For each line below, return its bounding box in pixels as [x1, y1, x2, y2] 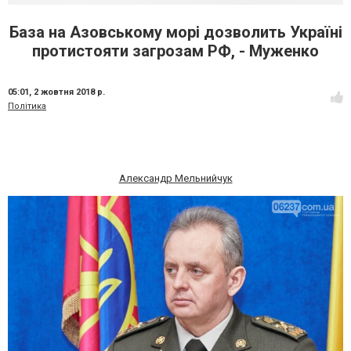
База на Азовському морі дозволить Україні [9, 23, 342, 42]
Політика [8, 101, 46, 111]
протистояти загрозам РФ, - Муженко [32, 42, 319, 60]
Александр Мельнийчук [118, 172, 233, 184]
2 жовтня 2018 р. [34, 87, 105, 97]
